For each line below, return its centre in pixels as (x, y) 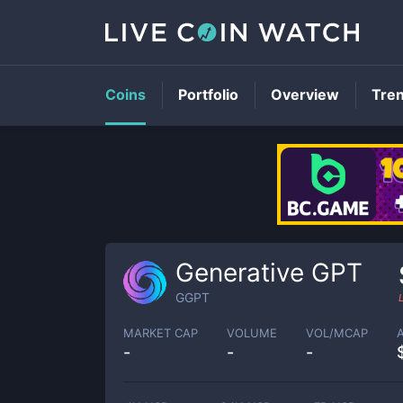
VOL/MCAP (337, 332)
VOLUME (252, 332)
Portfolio (208, 94)
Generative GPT (269, 273)
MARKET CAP (161, 332)
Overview (305, 94)
